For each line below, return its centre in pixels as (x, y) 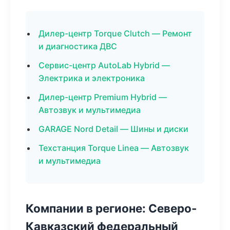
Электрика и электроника (92, 78)
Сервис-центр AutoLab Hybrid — (104, 65)
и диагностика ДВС (78, 46)
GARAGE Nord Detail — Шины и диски (113, 129)
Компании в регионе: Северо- (111, 208)
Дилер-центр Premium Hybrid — (103, 97)
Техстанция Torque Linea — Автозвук (114, 148)
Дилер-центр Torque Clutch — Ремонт (115, 33)
